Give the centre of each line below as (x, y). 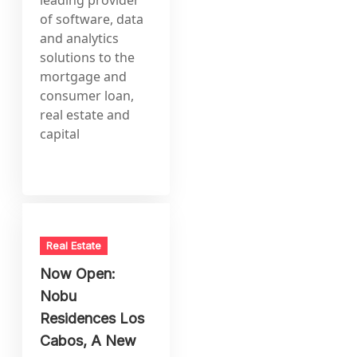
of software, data (92, 19)
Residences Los (92, 318)
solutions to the (88, 57)
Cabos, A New (88, 340)
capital (60, 133)
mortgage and (84, 76)
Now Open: (78, 273)
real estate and (85, 114)
